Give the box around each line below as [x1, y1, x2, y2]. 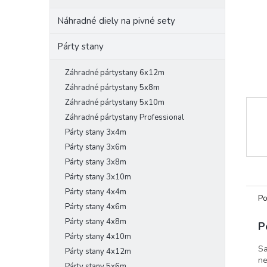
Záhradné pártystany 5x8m [65, 82, 160, 93]
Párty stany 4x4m [65, 187, 126, 197]
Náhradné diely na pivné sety [57, 15, 175, 27]
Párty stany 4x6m [65, 201, 126, 212]
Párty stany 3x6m [65, 142, 126, 153]
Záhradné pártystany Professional [65, 112, 184, 123]
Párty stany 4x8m [65, 216, 126, 227]
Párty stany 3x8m [65, 157, 126, 167]
